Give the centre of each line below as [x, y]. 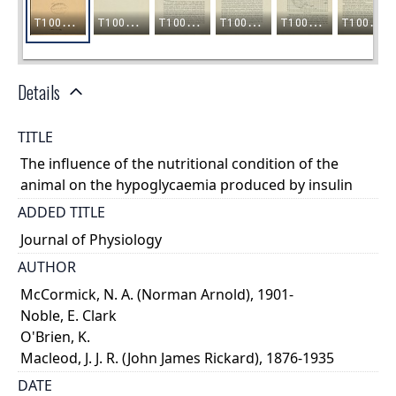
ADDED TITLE [61, 213]
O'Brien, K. [56, 336]
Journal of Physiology [91, 239]
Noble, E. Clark [69, 315]
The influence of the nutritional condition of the [180, 164]
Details [39, 92]
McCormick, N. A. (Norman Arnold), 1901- [157, 294]
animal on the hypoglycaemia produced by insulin [187, 185]
